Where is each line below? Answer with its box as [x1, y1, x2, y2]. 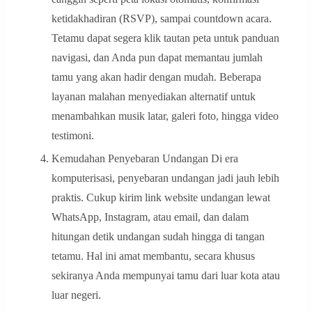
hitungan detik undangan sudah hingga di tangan [51, 231, 265, 243]
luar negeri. [51, 289, 101, 302]
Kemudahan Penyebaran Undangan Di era [51, 153, 238, 165]
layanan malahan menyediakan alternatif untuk [51, 91, 256, 103]
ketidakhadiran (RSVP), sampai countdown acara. [51, 13, 272, 25]
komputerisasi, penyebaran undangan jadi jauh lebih [51, 172, 279, 185]
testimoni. [51, 130, 94, 142]
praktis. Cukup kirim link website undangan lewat [51, 192, 270, 204]
